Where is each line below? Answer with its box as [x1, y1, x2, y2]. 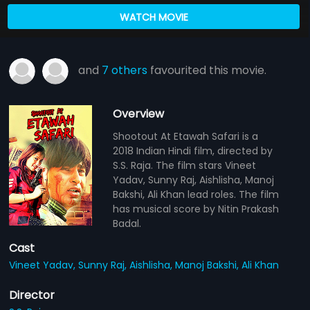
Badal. [113, 216, 142, 230]
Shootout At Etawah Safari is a [113, 129, 259, 143]
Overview [113, 105, 165, 122]
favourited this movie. [147, 62, 267, 78]
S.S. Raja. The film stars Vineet [113, 158, 257, 172]
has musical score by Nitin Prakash [113, 201, 280, 216]
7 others [102, 62, 148, 78]
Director [9, 286, 55, 303]
